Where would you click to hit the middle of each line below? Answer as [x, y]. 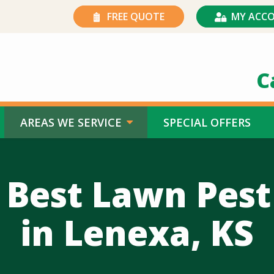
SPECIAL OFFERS [207, 122]
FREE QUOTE [136, 17]
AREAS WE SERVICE [71, 122]
